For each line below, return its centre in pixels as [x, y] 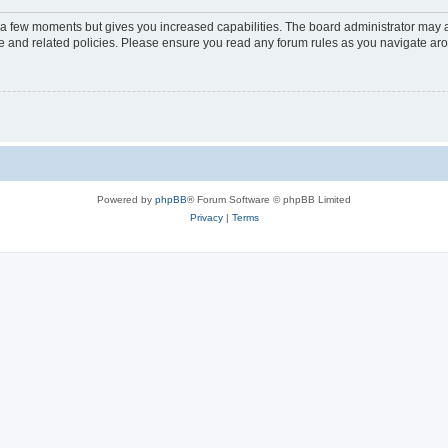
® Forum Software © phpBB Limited [269, 199]
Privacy [206, 217]
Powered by [126, 199]
